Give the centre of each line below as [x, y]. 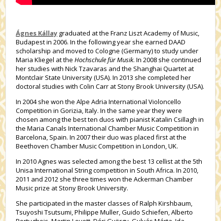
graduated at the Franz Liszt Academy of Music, [129, 33]
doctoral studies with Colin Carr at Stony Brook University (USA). [110, 86]
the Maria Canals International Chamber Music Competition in [108, 128]
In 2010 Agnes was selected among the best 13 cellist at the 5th [109, 161]
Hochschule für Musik [104, 60]
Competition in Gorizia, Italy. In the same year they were [99, 110]
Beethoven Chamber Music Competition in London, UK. [97, 146]
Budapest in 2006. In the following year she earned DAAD [101, 42]
